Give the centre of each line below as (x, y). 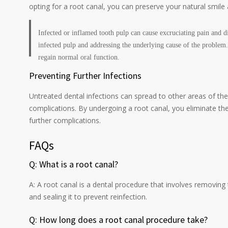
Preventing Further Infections (85, 76)
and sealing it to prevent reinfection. (88, 197)
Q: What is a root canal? (75, 164)
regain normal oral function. (79, 57)
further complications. (65, 120)
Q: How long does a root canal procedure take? (119, 220)
